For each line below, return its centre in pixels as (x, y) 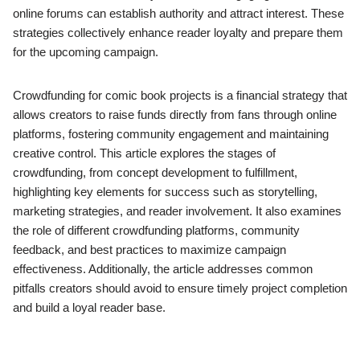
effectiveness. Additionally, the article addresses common (163, 269)
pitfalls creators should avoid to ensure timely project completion (180, 288)
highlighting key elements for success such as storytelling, (165, 192)
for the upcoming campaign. (86, 52)
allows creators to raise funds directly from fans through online (175, 115)
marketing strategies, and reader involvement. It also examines (177, 211)
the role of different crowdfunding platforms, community (156, 231)
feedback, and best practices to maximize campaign (149, 250)
